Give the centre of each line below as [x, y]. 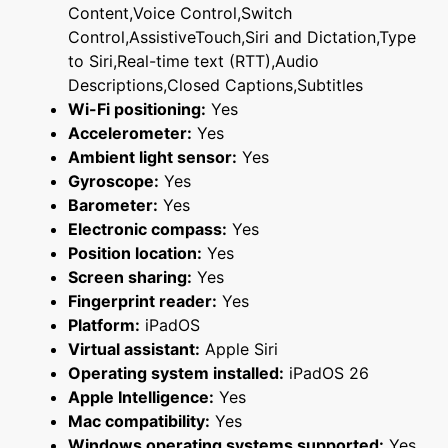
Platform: [104, 325]
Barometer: [113, 205]
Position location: [135, 253]
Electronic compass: [147, 229]
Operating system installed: [176, 373]
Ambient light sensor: [152, 157]
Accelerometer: [130, 133]
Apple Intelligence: [141, 397]
